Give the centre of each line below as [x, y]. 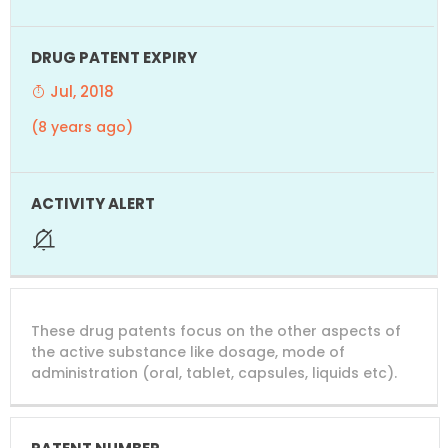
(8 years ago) [82, 126]
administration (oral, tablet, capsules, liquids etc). [214, 372]
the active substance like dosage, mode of [188, 351]
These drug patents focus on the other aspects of [216, 330]
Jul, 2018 [80, 91]
